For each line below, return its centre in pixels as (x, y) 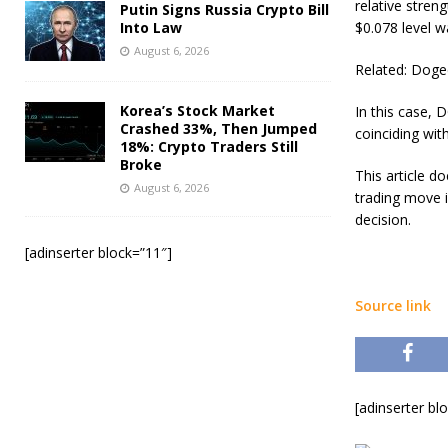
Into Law (151, 27)
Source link (392, 305)
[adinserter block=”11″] (98, 252)
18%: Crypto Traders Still (209, 146)
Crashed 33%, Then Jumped (218, 128)
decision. (382, 219)
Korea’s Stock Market (197, 110)
